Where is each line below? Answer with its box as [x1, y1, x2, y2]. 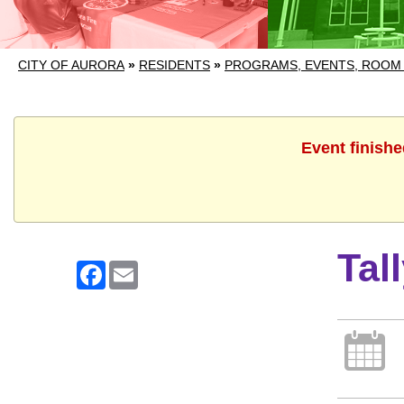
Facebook [106, 260, 170, 275]
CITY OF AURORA [18, 58, 124, 72]
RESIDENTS [139, 58, 210, 72]
